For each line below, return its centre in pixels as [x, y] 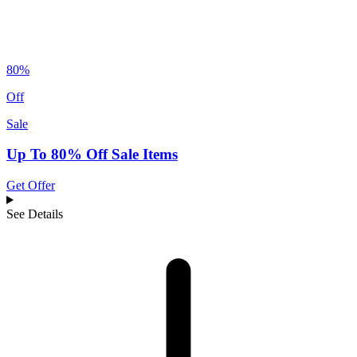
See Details [35, 214]
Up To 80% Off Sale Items [92, 155]
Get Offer [31, 186]
